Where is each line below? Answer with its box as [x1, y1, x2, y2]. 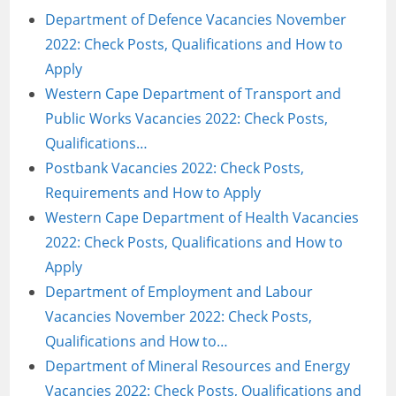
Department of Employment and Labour [45, 282, 314, 301]
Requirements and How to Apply [45, 183, 262, 202]
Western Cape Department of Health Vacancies [45, 208, 360, 227]
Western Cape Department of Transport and [45, 84, 342, 103]
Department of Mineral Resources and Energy [45, 356, 351, 376]
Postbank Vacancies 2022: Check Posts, [45, 158, 305, 178]
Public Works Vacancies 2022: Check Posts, [45, 109, 329, 128]
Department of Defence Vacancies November [45, 10, 347, 29]
